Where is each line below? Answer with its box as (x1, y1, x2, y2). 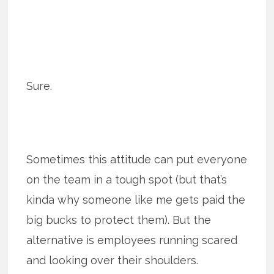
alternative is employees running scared (26, 234, 238, 247)
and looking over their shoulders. (26, 254, 199, 267)
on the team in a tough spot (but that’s (26, 173, 228, 187)
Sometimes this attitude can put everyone (26, 153, 248, 166)
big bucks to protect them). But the (26, 213, 212, 227)
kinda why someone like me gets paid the (26, 193, 246, 207)
